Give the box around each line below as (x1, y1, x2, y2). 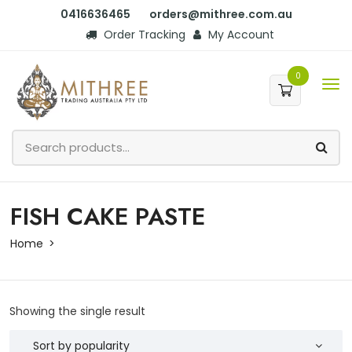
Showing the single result (9, 302, 145, 319)
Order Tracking (101, 27, 185, 42)
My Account (205, 27, 274, 42)
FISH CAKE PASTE (10, 199, 205, 233)
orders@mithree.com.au (148, 6, 292, 22)
